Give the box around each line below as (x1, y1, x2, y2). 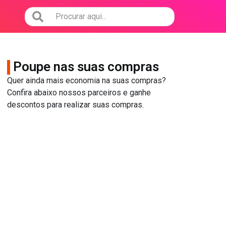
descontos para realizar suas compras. (7, 100, 144, 109)
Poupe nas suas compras (13, 59, 159, 74)
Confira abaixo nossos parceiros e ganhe (7, 88, 151, 97)
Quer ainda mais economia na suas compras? (7, 76, 166, 85)
